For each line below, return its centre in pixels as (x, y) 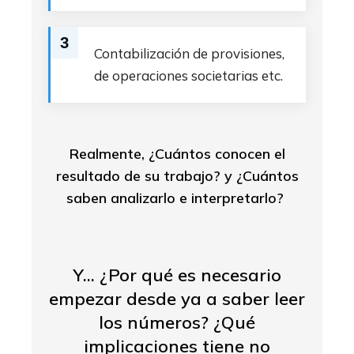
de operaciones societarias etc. (188, 75)
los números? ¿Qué (177, 322)
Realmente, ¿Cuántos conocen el (177, 154)
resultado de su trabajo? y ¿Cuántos (177, 176)
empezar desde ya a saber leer (177, 299)
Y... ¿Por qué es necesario (177, 275)
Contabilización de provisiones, (189, 53)
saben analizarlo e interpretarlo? (177, 198)
